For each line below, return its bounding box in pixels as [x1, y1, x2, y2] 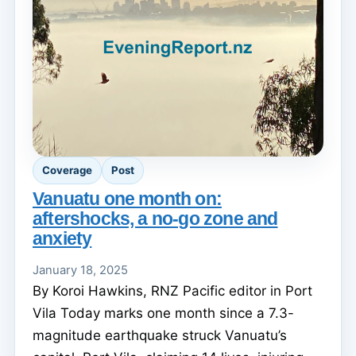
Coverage [42, 164, 92, 177]
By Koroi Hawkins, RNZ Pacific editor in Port [33, 282, 312, 299]
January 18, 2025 [33, 262, 128, 277]
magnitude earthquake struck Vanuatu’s [33, 327, 287, 343]
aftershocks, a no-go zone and [33, 207, 278, 229]
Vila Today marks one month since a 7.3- [33, 304, 294, 321]
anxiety [33, 227, 92, 249]
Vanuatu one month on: [33, 188, 222, 209]
